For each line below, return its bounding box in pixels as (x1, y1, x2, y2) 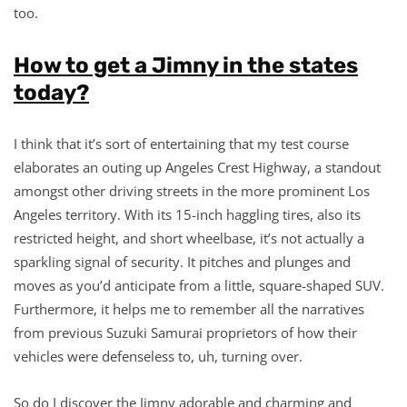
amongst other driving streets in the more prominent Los (14, 181, 370, 200)
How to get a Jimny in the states (14, 52, 358, 78)
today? (14, 79, 89, 105)
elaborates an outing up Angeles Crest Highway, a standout (14, 157, 381, 176)
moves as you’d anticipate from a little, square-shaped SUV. (14, 275, 384, 294)
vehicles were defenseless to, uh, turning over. (14, 346, 303, 365)
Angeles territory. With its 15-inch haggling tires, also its (14, 204, 361, 223)
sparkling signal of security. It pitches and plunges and (14, 252, 351, 271)
